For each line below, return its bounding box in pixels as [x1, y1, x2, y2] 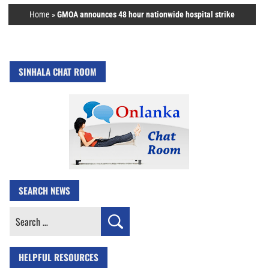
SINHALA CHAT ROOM [19, 65, 97, 78]
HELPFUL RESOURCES [19, 250, 98, 264]
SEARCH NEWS [19, 184, 70, 197]
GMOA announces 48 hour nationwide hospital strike [57, 10, 235, 19]
